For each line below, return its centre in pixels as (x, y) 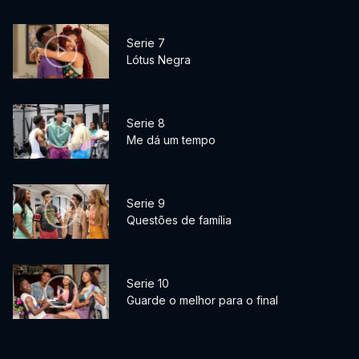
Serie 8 (146, 123)
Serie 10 (148, 284)
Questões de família (179, 220)
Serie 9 (146, 204)
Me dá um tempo (171, 140)
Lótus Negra (159, 60)
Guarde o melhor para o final (202, 301)
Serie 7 (146, 43)
